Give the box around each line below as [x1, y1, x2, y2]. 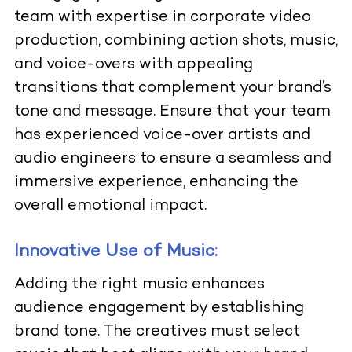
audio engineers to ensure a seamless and [13, 150, 332, 167]
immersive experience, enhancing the [13, 174, 299, 191]
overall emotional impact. [13, 197, 207, 214]
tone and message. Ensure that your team [13, 103, 331, 120]
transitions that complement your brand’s [13, 79, 332, 97]
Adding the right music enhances [13, 276, 265, 293]
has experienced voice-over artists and [13, 126, 310, 144]
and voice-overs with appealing [13, 56, 253, 73]
